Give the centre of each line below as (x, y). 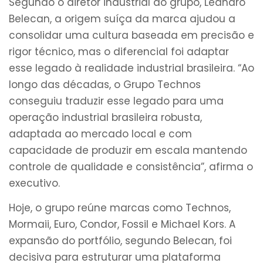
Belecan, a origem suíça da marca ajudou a (122, 18)
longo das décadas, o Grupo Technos (105, 84)
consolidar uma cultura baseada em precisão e (131, 35)
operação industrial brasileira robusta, (105, 117)
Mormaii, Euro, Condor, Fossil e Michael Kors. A (122, 225)
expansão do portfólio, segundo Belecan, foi (120, 241)
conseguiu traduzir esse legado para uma (116, 101)
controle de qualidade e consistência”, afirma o (131, 166)
